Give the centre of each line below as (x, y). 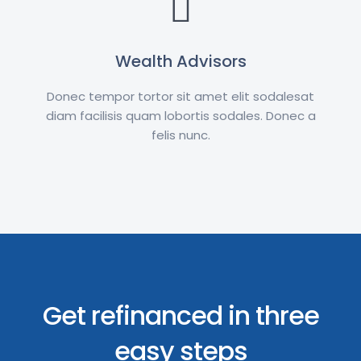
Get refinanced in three (180, 316)
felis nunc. (180, 135)
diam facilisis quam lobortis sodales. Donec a (180, 116)
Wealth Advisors (180, 62)
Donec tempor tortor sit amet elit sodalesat (180, 97)
